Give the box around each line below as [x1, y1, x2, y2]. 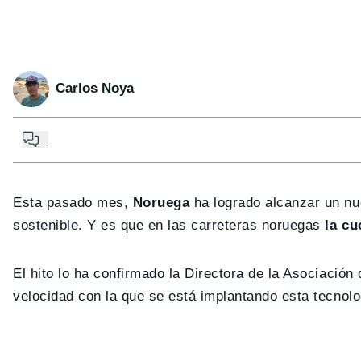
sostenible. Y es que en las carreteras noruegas [13, 217, 321, 233]
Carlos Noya [56, 81, 134, 97]
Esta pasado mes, [13, 194, 133, 210]
